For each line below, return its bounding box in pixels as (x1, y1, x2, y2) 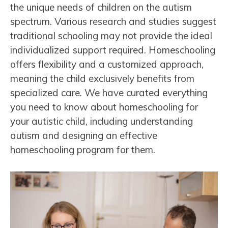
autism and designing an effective (10, 129, 157, 142)
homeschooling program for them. (10, 144, 160, 156)
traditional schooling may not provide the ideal (10, 30, 212, 42)
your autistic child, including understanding (10, 115, 193, 128)
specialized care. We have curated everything (10, 87, 208, 99)
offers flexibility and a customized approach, (10, 58, 204, 71)
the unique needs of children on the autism (10, 1, 192, 14)
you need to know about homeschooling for (10, 101, 198, 113)
